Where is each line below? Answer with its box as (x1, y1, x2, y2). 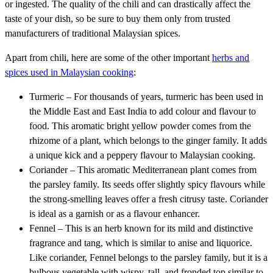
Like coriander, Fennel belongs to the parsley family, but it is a (29, 252, 268, 263)
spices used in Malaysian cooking (5, 66, 133, 77)
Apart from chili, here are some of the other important (5, 52, 212, 63)
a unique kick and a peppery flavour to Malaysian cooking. (29, 149, 255, 160)
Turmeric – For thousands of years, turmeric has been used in (29, 91, 263, 102)
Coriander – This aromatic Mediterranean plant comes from (29, 164, 257, 175)
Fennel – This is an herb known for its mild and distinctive (29, 222, 253, 233)
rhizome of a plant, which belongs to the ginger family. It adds (29, 135, 267, 146)
